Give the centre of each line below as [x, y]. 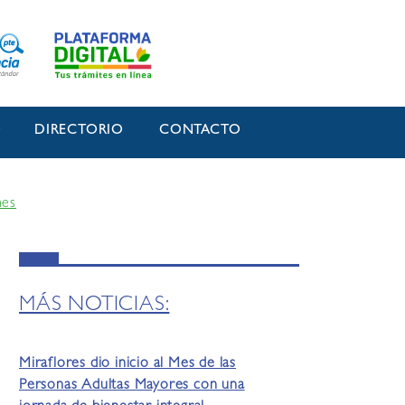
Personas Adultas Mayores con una [132, 386]
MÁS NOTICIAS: [94, 306]
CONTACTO [200, 132]
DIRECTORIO [80, 132]
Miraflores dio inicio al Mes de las [128, 365]
